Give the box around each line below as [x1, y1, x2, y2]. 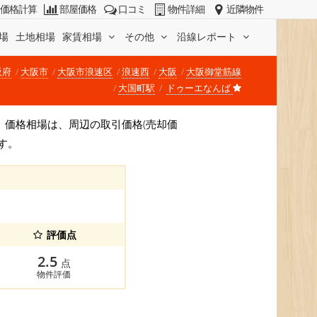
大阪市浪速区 [57, 65, 113, 78]
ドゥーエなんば [166, 81, 233, 94]
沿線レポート [177, 29, 239, 43]
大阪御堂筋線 [186, 65, 241, 78]
